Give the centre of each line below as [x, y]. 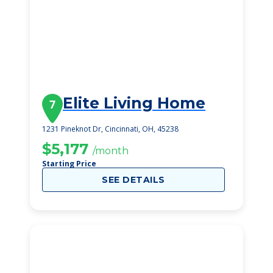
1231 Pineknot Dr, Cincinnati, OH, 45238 [110, 129]
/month [111, 151]
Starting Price [69, 164]
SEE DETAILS [133, 180]
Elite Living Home [134, 103]
